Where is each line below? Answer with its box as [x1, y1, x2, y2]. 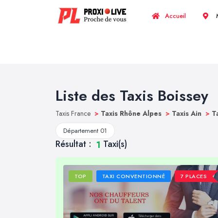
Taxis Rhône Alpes [101, 109, 163, 118]
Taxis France [55, 109, 92, 118]
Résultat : [55, 138, 94, 150]
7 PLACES [181, 172, 207, 181]
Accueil [163, 11, 186, 20]
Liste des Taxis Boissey [55, 85, 208, 106]
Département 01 [63, 126, 107, 135]
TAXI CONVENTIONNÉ [102, 172, 165, 181]
